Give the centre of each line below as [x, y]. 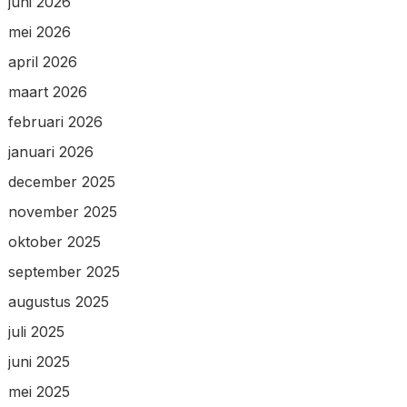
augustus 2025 [58, 301]
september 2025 [64, 271]
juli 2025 [36, 331]
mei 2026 [39, 31]
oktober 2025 [54, 241]
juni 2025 [39, 361]
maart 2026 [47, 91]
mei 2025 [39, 391]
